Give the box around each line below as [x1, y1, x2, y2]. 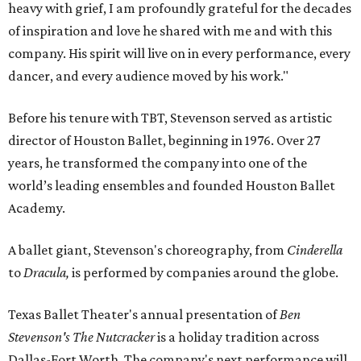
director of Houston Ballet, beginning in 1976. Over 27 [8, 132, 320, 149]
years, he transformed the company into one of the [8, 155, 307, 172]
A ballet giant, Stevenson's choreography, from [8, 242, 287, 259]
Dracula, [23, 264, 69, 281]
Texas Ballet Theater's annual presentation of [8, 306, 280, 323]
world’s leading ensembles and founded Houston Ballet [8, 177, 335, 194]
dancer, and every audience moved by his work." [8, 68, 288, 85]
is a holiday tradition [157, 329, 279, 346]
